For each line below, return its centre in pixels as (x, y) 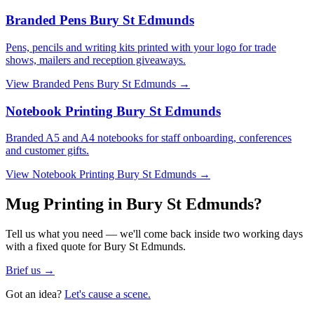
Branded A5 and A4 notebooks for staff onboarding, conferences (149, 138)
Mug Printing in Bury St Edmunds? (134, 204)
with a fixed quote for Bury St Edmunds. (96, 247)
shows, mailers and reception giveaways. (96, 60)
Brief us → (30, 271)
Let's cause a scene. (108, 294)
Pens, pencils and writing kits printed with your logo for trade (141, 47)
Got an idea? (34, 294)
